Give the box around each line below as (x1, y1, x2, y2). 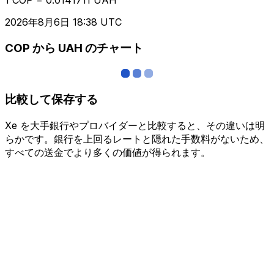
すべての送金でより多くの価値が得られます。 (5, 146, 210, 158)
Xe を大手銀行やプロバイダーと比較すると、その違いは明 (5, 119, 265, 131)
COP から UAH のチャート (5, 41, 143, 56)
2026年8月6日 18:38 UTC (5, 15, 122, 28)
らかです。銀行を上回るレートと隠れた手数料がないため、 (5, 132, 269, 145)
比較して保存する (5, 92, 98, 106)
